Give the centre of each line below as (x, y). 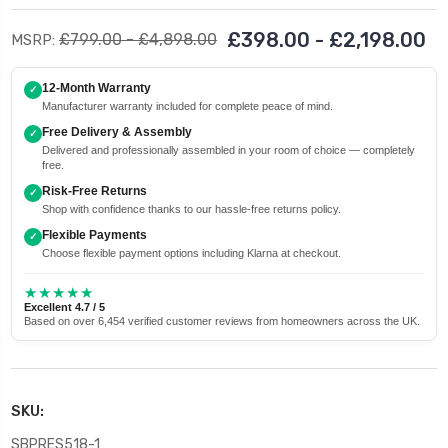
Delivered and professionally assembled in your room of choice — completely (228, 149)
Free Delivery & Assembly (117, 131)
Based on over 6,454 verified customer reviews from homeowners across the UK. (222, 320)
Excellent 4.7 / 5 (64, 306)
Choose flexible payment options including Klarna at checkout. (191, 252)
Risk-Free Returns (94, 190)
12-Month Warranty (96, 87)
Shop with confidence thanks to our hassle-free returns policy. (191, 208)
